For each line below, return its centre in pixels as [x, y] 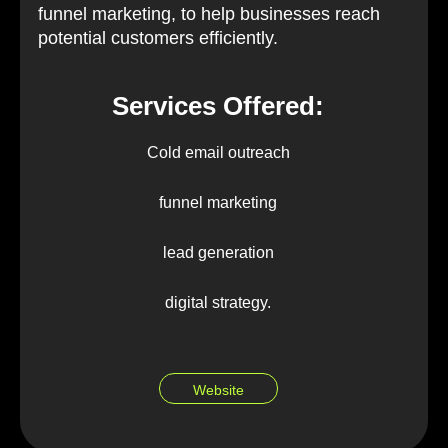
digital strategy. [218, 302]
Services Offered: [218, 105]
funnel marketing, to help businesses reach [209, 13]
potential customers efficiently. [158, 37]
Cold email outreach [218, 152]
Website [218, 390]
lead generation [218, 252]
